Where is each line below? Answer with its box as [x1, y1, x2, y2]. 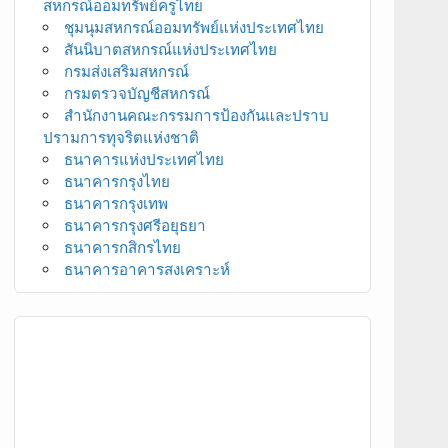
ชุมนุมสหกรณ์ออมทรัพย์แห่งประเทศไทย [63, 17, 324, 36]
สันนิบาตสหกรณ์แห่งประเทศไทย [63, 39, 277, 58]
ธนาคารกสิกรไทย [63, 237, 181, 256]
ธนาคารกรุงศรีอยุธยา [63, 215, 206, 234]
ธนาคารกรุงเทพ [63, 193, 168, 212]
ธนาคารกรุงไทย [63, 171, 170, 190]
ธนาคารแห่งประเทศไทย [63, 149, 224, 168]
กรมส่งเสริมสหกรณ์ [63, 61, 189, 80]
